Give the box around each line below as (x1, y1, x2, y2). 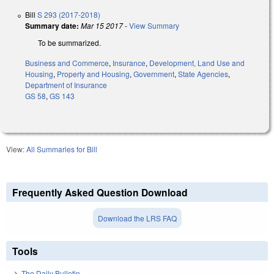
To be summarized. (38, 37, 101, 48)
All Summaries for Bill (26, 143, 97, 154)
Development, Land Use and (149, 57, 245, 68)
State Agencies (178, 68, 228, 79)
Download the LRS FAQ (97, 212, 177, 223)
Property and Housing (57, 68, 130, 79)
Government (133, 68, 174, 79)
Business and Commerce (25, 57, 109, 68)
